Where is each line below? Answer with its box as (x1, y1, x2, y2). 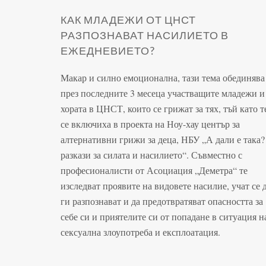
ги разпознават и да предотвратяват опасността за (61, 194, 263, 207)
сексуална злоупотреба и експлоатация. (61, 225, 220, 238)
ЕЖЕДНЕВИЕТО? (61, 43, 155, 57)
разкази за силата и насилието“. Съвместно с (61, 148, 242, 161)
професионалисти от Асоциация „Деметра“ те (61, 163, 248, 176)
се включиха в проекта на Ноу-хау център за (61, 117, 240, 130)
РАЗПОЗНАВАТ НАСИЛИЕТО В (61, 28, 229, 42)
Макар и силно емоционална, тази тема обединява (61, 71, 265, 84)
